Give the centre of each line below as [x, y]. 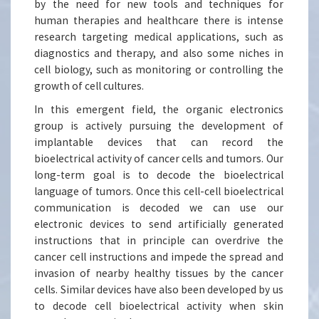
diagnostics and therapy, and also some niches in [159, 53]
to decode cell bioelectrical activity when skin [159, 306]
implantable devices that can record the [159, 142]
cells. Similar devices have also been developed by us [159, 290]
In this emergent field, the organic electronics [159, 110]
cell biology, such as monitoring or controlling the [159, 70]
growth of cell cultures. [91, 86]
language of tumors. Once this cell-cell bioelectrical [159, 192]
